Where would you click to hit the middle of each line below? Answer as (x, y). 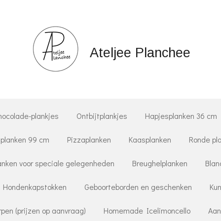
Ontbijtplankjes (102, 116)
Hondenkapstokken (35, 187)
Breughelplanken (160, 163)
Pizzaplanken (89, 139)
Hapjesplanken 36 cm (181, 116)
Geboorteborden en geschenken (138, 187)
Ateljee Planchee (140, 53)
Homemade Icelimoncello (147, 210)
